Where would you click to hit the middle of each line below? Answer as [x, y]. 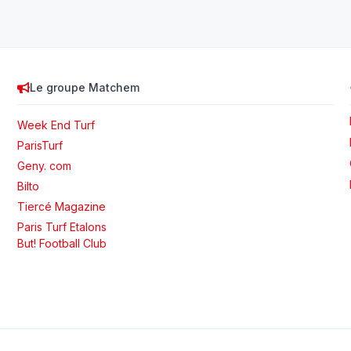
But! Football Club [62, 244]
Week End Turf [56, 125]
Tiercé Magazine [62, 207]
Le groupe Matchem [85, 88]
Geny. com [45, 166]
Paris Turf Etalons [62, 227]
